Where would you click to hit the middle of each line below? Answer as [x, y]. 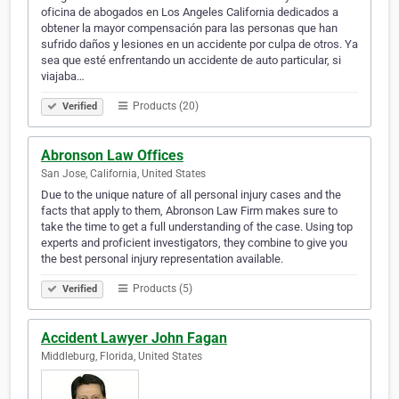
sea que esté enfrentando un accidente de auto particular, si [191, 61]
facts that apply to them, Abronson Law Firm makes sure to [189, 211]
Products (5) [161, 289]
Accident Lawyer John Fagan [134, 338]
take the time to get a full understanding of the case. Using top [197, 227]
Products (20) [164, 106]
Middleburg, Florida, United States [122, 357]
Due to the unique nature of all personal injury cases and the [191, 195]
